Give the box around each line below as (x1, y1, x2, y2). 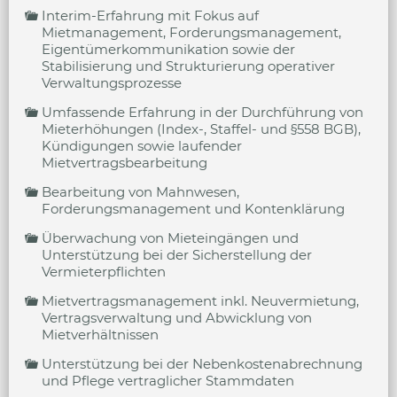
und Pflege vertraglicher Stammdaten (42, 372, 294, 389)
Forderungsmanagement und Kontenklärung (42, 200, 345, 217)
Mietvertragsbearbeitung (42, 154, 207, 171)
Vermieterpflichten (42, 263, 166, 280)
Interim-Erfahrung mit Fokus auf (42, 7, 259, 24)
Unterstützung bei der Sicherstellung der (42, 246, 312, 263)
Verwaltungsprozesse (42, 74, 182, 91)
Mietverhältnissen (42, 326, 159, 343)
